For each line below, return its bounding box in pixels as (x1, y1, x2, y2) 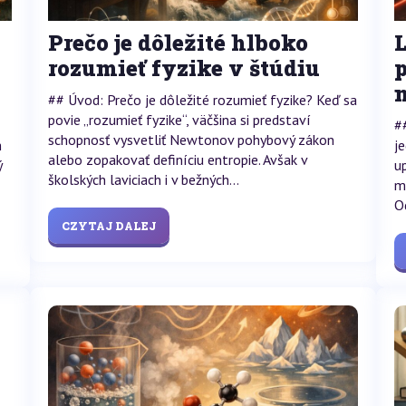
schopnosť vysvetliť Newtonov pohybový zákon (47, 130, 334, 150)
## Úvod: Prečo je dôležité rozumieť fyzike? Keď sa (47, 91, 357, 110)
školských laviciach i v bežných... (47, 170, 239, 189)
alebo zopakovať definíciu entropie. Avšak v (47, 150, 307, 169)
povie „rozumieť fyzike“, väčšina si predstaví (47, 111, 311, 130)
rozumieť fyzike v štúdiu (47, 53, 320, 83)
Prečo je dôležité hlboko (47, 28, 308, 58)
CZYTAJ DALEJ (61, 218, 156, 234)
